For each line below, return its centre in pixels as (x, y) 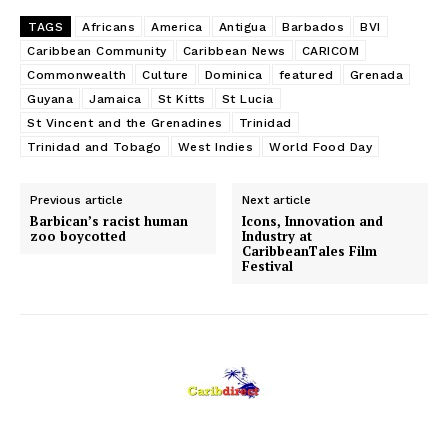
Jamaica (115, 99)
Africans (108, 27)
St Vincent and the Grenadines (125, 123)
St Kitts (181, 99)
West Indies (215, 147)
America (177, 27)
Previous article (76, 200)
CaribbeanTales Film (310, 251)
